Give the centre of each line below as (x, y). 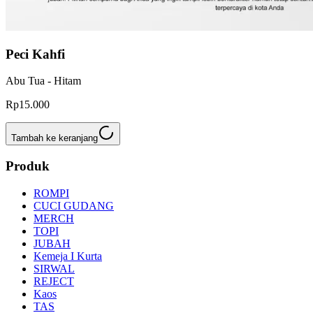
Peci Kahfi (35, 54)
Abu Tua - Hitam (43, 81)
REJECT (54, 281)
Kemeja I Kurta (68, 256)
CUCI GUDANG (74, 205)
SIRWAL (54, 268)
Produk (28, 166)
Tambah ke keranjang (54, 138)
